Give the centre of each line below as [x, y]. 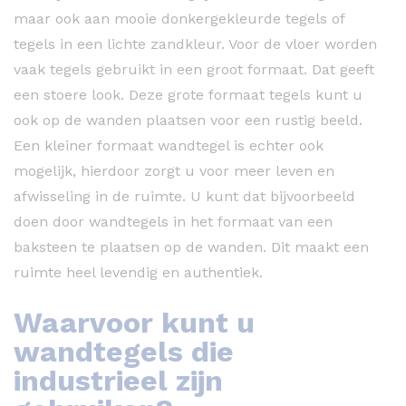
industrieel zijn [118, 380]
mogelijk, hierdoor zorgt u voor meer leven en [174, 170]
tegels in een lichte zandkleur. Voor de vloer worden [195, 43]
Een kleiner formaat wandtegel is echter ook [169, 145]
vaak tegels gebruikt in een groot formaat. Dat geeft [194, 69]
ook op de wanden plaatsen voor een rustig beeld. [188, 120]
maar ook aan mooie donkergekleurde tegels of [179, 18]
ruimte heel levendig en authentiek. [138, 272]
